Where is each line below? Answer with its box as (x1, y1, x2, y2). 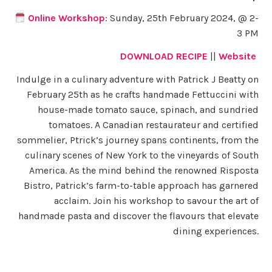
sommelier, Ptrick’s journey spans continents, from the (16, 134, 259, 146)
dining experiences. (172, 225, 259, 237)
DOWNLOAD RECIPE (120, 50, 208, 63)
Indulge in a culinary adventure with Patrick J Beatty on (16, 73, 259, 85)
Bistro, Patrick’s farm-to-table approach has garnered (23, 179, 259, 191)
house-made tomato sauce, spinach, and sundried (37, 103, 259, 115)
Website (218, 50, 259, 63)
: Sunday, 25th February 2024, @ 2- (104, 12, 259, 24)
